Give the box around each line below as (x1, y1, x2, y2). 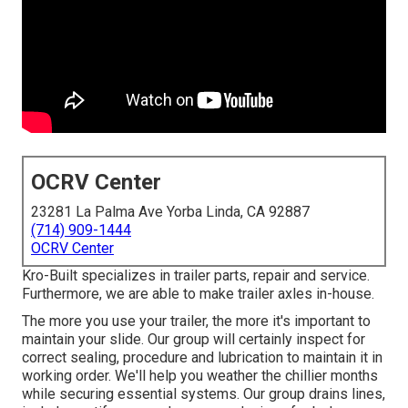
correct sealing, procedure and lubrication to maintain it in (22, 349, 382, 367)
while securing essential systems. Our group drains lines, (22, 385, 385, 403)
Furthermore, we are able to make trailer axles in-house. (22, 285, 374, 303)
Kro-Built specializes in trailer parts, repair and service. (22, 267, 370, 285)
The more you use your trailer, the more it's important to (22, 312, 371, 331)
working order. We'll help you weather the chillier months (22, 367, 378, 385)
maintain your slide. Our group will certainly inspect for (22, 331, 365, 349)
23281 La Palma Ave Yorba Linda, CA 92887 (31, 203, 310, 221)
